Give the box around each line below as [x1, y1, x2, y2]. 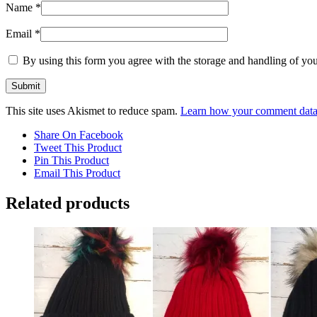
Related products [6, 193, 129, 212]
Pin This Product [34, 154, 109, 167]
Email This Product [34, 167, 120, 180]
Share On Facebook [34, 129, 123, 142]
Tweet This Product [34, 142, 122, 154]
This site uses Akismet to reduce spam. [6, 105, 180, 117]
